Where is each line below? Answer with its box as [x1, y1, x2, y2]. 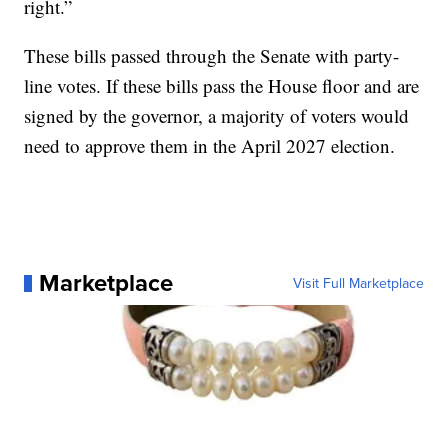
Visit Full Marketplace [292, 273, 424, 294]
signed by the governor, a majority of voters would [24, 103, 410, 129]
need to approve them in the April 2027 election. [24, 133, 396, 159]
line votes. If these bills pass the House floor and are [24, 73, 420, 99]
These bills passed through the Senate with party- [24, 43, 400, 69]
